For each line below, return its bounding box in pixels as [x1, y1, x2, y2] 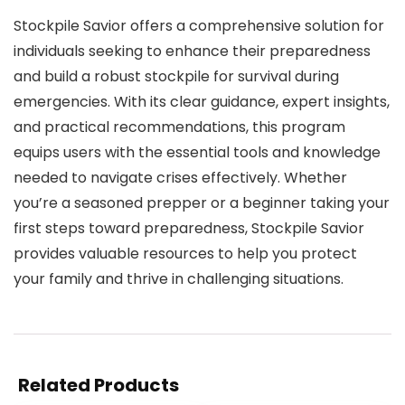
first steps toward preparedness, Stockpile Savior [14, 218, 364, 239]
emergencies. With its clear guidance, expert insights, [14, 91, 390, 112]
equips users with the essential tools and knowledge [14, 142, 381, 163]
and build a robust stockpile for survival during [14, 66, 339, 87]
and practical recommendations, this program [14, 117, 345, 137]
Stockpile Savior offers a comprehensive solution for [14, 15, 384, 36]
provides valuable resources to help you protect [14, 243, 357, 264]
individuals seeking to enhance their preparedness [14, 41, 371, 61]
